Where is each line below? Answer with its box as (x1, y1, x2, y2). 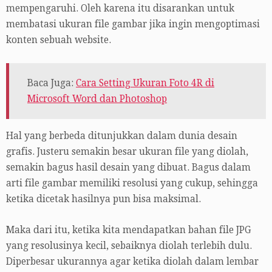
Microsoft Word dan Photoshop (27, 93, 167, 104)
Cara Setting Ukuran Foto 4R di (76, 77, 214, 89)
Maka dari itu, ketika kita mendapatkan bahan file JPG (6, 225, 251, 236)
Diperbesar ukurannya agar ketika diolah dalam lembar (6, 256, 259, 268)
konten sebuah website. (6, 34, 111, 46)
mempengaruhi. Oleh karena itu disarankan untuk (6, 2, 234, 14)
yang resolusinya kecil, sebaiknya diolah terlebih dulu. (6, 240, 252, 252)
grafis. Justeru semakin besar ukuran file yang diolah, (6, 146, 248, 158)
